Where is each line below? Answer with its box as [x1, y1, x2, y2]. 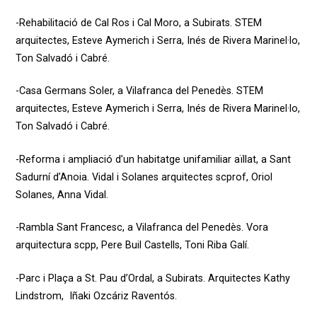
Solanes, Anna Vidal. [15, 188, 111, 201]
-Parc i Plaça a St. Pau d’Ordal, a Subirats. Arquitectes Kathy [15, 272, 290, 284]
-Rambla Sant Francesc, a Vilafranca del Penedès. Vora [15, 221, 268, 234]
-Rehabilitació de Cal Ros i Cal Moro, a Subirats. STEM [15, 16, 262, 29]
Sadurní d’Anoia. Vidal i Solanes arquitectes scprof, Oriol [15, 171, 272, 183]
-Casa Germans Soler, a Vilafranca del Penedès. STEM [15, 85, 263, 98]
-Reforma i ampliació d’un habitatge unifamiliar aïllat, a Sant [15, 153, 291, 166]
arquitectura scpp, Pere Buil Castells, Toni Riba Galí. [15, 239, 252, 252]
